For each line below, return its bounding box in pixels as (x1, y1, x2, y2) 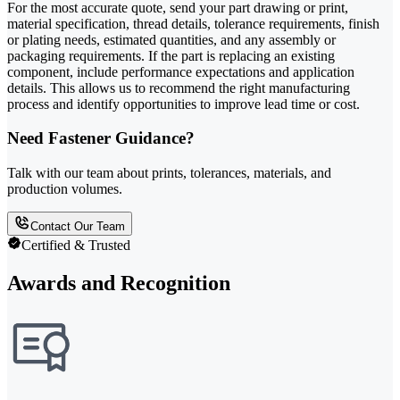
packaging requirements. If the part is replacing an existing (7, 47, 335, 63)
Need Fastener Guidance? (7, 129, 195, 148)
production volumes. (7, 180, 122, 196)
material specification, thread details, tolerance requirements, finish (7, 15, 379, 31)
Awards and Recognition (7, 271, 230, 295)
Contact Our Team (30, 219, 125, 233)
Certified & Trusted (21, 237, 130, 253)
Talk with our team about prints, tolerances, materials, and (7, 164, 331, 180)
